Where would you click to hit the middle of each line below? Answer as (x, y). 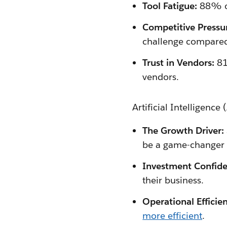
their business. (173, 180)
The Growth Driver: (183, 130)
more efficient (173, 216)
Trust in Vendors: (178, 63)
